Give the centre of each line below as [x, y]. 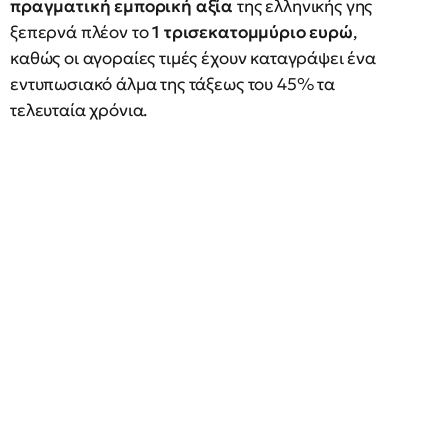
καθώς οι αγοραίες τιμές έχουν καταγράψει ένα [193, 58]
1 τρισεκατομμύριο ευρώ [252, 32]
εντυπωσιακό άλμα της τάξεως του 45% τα [172, 84]
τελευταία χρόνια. [79, 110]
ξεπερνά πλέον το [81, 32]
